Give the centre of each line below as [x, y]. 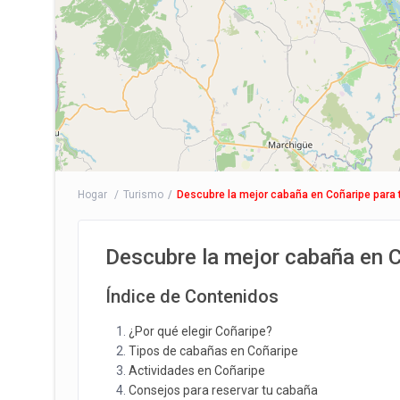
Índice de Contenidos [192, 297]
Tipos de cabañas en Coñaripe [213, 351]
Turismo [143, 195]
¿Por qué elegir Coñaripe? [200, 332]
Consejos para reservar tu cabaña [223, 391]
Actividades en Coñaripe [197, 371]
